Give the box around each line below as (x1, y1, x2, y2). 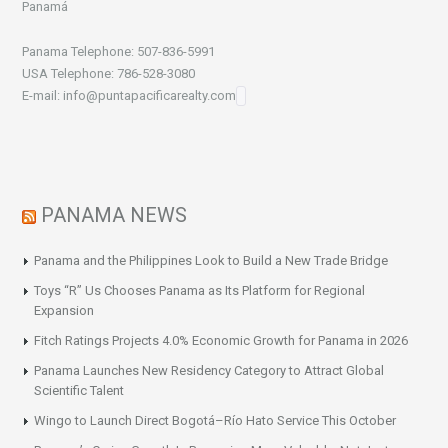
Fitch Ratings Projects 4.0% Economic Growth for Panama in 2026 (34, 332, 409, 348)
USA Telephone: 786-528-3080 (22, 65, 196, 81)
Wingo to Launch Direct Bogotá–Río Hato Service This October (34, 412, 397, 428)
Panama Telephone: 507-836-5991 (22, 43, 216, 59)
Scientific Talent (34, 382, 125, 398)
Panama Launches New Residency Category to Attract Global (34, 362, 385, 378)
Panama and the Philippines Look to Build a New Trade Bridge (34, 252, 389, 268)
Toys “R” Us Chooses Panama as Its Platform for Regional (34, 282, 366, 298)
